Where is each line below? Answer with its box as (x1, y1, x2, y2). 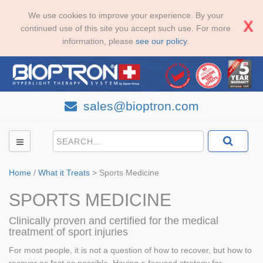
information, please (62, 36, 136, 46)
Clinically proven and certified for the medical (9, 215, 218, 227)
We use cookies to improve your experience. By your (28, 11, 224, 20)
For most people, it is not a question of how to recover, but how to (9, 245, 252, 255)
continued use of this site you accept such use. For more (21, 23, 231, 33)
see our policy (136, 36, 187, 46)
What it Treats (38, 168, 90, 177)
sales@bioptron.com (79, 99, 199, 113)
